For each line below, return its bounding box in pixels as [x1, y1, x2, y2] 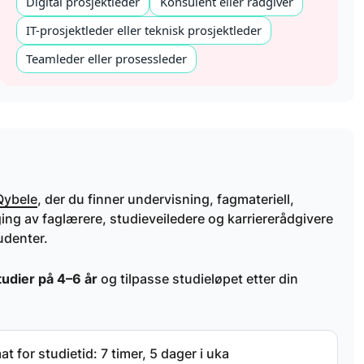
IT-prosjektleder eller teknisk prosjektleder [26, 22, 262, 39]
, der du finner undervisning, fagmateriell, [37, 190, 294, 207]
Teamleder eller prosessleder [26, 50, 188, 67]
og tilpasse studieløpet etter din [97, 271, 298, 288]
